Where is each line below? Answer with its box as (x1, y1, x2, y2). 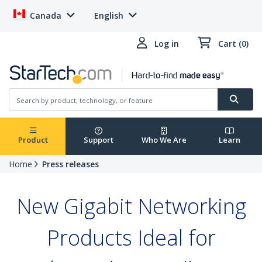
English (94, 10, 123, 21)
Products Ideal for (46, 223, 216, 253)
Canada (30, 10, 61, 21)
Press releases (42, 158, 99, 170)
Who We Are (141, 135, 187, 146)
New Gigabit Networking (16, 192, 246, 221)
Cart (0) (218, 38, 249, 49)
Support (83, 135, 113, 146)
